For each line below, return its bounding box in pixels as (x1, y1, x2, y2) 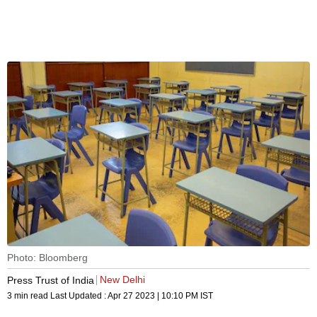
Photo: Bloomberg (7, 252, 88, 264)
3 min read (7, 291, 50, 301)
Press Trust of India (7, 274, 94, 286)
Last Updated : (50, 291, 108, 301)
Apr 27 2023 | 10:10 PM (108, 291, 198, 301)
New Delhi (100, 274, 145, 286)
